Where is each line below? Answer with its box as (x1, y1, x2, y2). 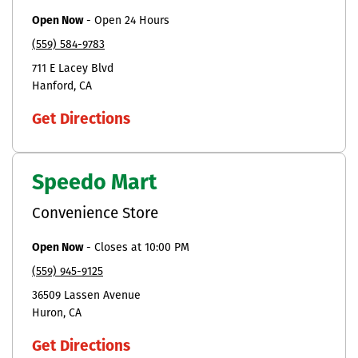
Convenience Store (32, 206, 158, 222)
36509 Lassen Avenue (32, 289, 141, 302)
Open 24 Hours (94, 14, 169, 27)
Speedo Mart (32, 173, 157, 195)
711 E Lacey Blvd (32, 62, 113, 75)
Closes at (94, 241, 145, 254)
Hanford (32, 80, 74, 93)
